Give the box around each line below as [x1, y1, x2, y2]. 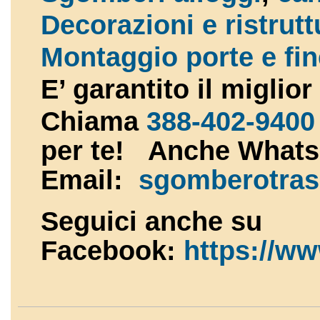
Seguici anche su [41, 206, 262, 237]
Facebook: [41, 236, 184, 266]
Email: [41, 164, 139, 195]
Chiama [41, 106, 146, 136]
